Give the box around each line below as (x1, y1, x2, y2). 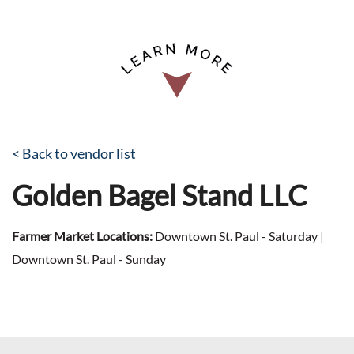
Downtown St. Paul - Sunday (12, 251, 166, 266)
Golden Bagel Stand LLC (12, 178, 307, 213)
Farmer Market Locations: (12, 228, 153, 243)
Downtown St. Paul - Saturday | (153, 228, 324, 243)
